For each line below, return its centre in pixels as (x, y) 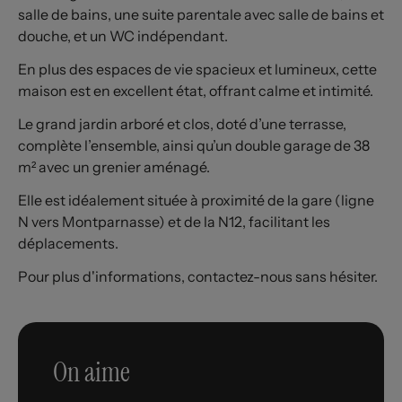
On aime (91, 371)
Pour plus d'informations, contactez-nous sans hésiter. (198, 276)
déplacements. (68, 243)
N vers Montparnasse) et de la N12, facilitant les (174, 221)
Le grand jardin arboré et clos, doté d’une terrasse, (182, 124)
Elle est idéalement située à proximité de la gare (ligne (196, 200)
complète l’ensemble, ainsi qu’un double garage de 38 (194, 145)
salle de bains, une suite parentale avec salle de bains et (201, 15)
